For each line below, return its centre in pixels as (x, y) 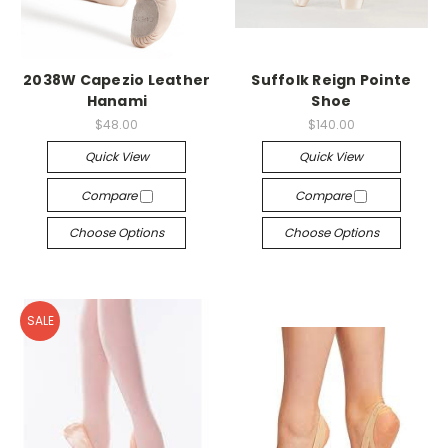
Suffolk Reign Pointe (331, 79)
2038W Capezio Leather (117, 79)
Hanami (116, 100)
